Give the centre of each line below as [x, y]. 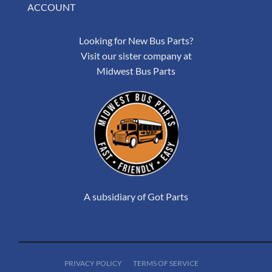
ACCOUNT [51, 7]
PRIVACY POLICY [93, 263]
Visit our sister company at [136, 56]
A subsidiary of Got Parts [136, 196]
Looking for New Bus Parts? [136, 41]
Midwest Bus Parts [136, 71]
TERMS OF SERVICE [166, 263]
